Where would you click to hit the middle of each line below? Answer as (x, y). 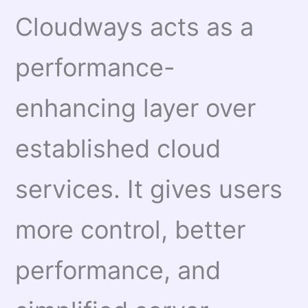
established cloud (118, 148)
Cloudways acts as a (135, 26)
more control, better (131, 229)
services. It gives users (149, 189)
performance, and (118, 270)
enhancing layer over (136, 108)
